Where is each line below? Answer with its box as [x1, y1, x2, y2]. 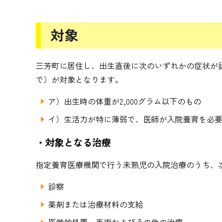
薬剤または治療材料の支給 [48, 198, 143, 210]
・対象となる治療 [36, 135, 111, 149]
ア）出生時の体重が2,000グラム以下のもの [48, 95, 201, 107]
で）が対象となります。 [36, 73, 123, 85]
